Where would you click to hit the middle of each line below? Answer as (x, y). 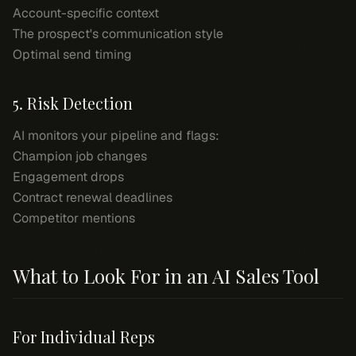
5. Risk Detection (73, 103)
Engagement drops (68, 177)
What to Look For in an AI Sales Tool (166, 276)
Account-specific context (86, 13)
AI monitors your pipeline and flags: (116, 135)
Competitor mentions (74, 218)
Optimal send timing (72, 54)
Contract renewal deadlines (93, 197)
